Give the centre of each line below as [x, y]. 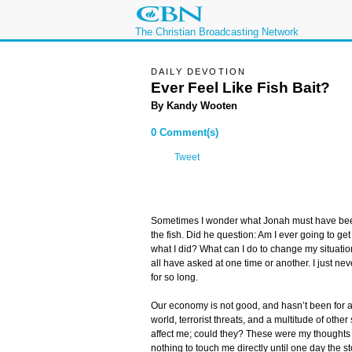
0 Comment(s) [185, 133]
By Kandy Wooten [194, 105]
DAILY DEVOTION [199, 71]
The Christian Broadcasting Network [217, 32]
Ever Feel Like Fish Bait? [240, 87]
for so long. [174, 278]
